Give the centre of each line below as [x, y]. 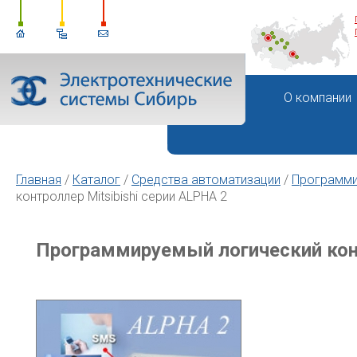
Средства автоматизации [206, 180]
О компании [318, 98]
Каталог [96, 180]
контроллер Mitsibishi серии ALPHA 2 [122, 196]
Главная [39, 180]
